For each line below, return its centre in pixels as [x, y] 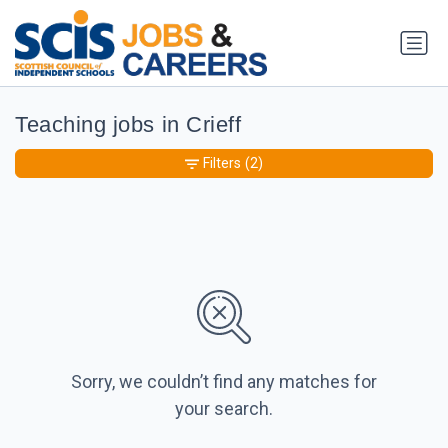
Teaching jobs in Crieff [128, 125]
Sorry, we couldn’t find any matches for [224, 382]
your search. [224, 409]
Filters [222, 163]
